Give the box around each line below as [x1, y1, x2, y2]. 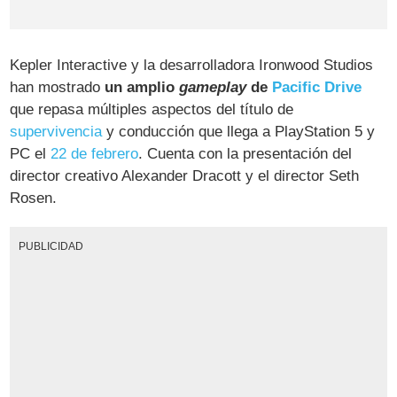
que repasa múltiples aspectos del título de [10, 101, 294, 119]
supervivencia [10, 123, 103, 141]
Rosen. [10, 190, 58, 207]
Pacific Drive [272, 79, 362, 97]
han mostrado [10, 79, 105, 97]
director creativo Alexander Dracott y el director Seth [10, 167, 360, 185]
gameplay [179, 79, 247, 97]
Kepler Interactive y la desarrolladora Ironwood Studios [10, 57, 374, 74]
